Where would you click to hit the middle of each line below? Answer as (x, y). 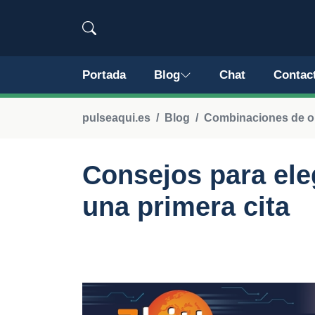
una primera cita (186, 207)
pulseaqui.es (116, 118)
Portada (104, 75)
